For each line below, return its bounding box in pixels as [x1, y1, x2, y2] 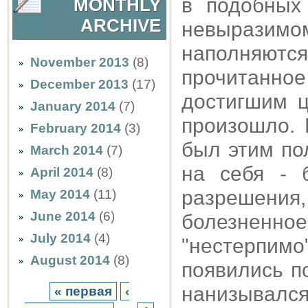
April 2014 [30, 165, 93, 179]
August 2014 [30, 253, 110, 267]
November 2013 [30, 55, 129, 69]
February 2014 [30, 121, 121, 135]
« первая [54, 284, 112, 298]
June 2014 [30, 209, 96, 223]
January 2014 [30, 99, 115, 113]
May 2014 [30, 187, 90, 201]
